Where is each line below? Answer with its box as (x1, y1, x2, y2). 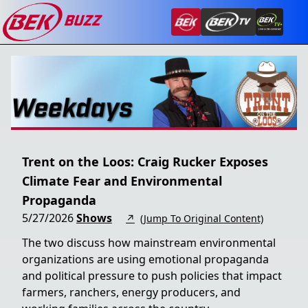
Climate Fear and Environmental (22, 173, 222, 189)
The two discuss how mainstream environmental (22, 235, 276, 250)
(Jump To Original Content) (140, 212, 263, 225)
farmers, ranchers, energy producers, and (22, 285, 241, 300)
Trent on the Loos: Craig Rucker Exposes (22, 153, 268, 170)
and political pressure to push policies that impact (22, 268, 282, 283)
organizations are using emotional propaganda (22, 252, 269, 267)
